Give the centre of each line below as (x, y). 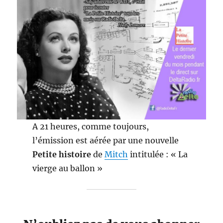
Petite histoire (61, 155)
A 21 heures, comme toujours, (90, 127)
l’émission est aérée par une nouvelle (105, 141)
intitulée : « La (158, 155)
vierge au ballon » (67, 168)
